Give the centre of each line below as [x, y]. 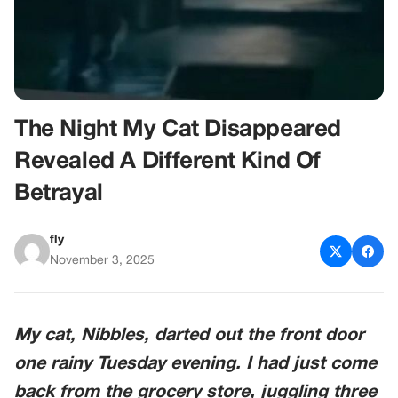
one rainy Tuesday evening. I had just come [195, 364]
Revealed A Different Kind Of [168, 162]
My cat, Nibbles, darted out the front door [189, 336]
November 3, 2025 [102, 261]
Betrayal [59, 194]
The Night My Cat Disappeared [178, 130]
